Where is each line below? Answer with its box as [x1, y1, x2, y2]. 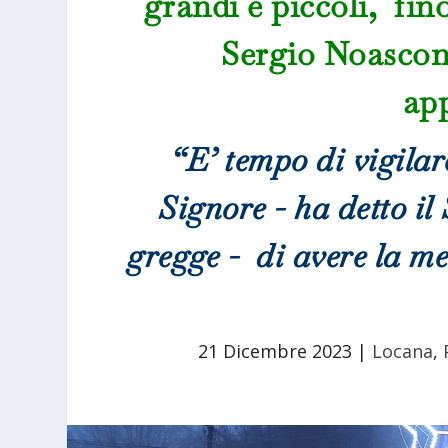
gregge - [127, 234, 248, 276]
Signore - [158, 186, 295, 228]
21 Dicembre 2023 [197, 338, 352, 363]
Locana [371, 338, 433, 363]
